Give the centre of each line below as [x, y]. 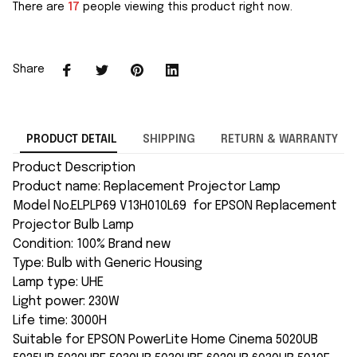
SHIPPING [169, 140]
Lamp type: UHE [58, 283]
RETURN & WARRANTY [279, 140]
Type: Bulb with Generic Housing [108, 264]
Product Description [74, 168]
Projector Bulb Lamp [73, 226]
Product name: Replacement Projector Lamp [147, 187]
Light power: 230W [66, 302]
